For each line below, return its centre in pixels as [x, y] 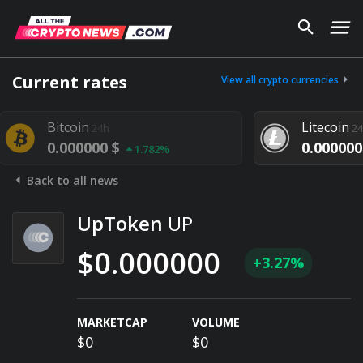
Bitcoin [56, 127]
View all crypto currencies [281, 80]
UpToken [122, 223]
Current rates [70, 82]
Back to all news [71, 180]
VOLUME [216, 322]
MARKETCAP [112, 322]
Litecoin [313, 127]
